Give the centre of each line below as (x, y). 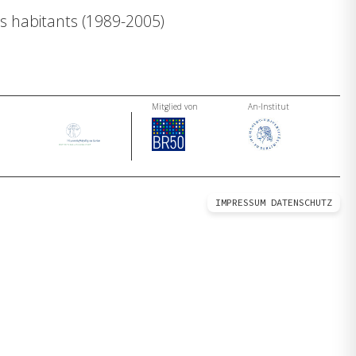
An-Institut (268, 107)
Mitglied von (175, 107)
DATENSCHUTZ (302, 202)
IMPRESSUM (240, 202)
